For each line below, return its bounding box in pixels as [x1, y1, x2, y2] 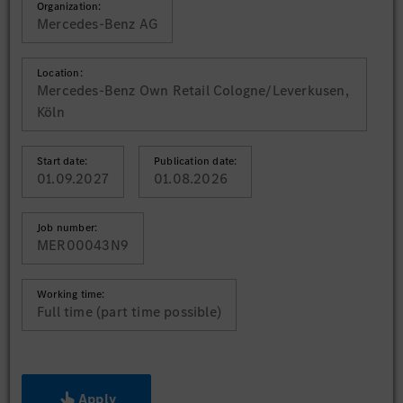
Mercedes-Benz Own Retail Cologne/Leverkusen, [37, 81, 349, 100]
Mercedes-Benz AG [37, 14, 158, 33]
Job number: [37, 220, 98, 235]
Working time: [37, 287, 105, 301]
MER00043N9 [37, 236, 129, 255]
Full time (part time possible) [37, 302, 221, 321]
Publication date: [154, 154, 237, 168]
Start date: [37, 154, 88, 168]
